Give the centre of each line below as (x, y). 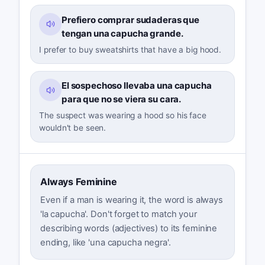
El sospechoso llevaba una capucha (136, 86)
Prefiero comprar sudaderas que (130, 20)
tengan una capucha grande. (122, 33)
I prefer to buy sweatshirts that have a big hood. (130, 49)
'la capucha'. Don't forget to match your (118, 214)
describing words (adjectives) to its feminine (129, 228)
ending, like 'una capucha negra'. (105, 242)
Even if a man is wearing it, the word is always (131, 200)
